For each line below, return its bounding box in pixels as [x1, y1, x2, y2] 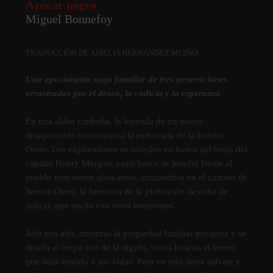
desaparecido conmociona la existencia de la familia [25, 130, 224, 141]
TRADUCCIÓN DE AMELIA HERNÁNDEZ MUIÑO [25, 48, 197, 58]
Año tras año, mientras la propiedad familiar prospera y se [25, 229, 246, 239]
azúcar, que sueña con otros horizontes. [25, 200, 175, 211]
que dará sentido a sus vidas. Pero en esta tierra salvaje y [25, 257, 241, 267]
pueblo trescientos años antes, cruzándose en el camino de [25, 172, 247, 183]
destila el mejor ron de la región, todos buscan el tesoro [25, 243, 236, 253]
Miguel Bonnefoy [25, 12, 113, 26]
